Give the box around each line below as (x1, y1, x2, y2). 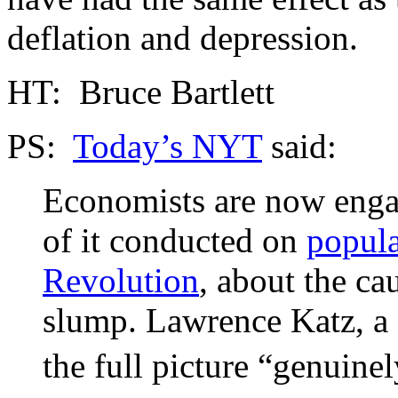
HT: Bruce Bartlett (7, 73, 275, 112)
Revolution (43, 261, 199, 300)
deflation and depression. (7, 19, 358, 58)
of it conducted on (43, 221, 306, 260)
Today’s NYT (73, 127, 262, 166)
